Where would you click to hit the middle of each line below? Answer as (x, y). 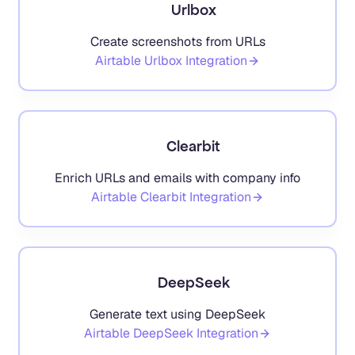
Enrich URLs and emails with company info (177, 177)
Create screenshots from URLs (177, 41)
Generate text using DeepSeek (177, 314)
